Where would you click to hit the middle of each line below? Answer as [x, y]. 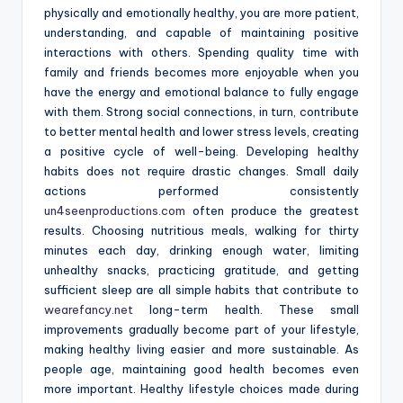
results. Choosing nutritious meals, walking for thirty [201, 231]
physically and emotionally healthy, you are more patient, [201, 13]
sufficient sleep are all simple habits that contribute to [201, 290]
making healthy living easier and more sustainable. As [201, 349]
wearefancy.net [89, 310]
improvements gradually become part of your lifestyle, [201, 330]
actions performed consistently [201, 191]
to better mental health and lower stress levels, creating [201, 132]
